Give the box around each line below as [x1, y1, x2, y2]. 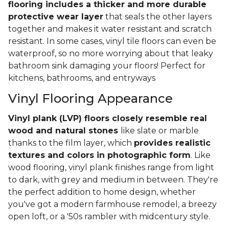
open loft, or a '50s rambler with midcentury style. [8, 212, 210, 222]
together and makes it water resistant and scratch [8, 24, 212, 34]
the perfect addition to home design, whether [8, 187, 196, 197]
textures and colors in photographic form [8, 150, 191, 161]
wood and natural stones [8, 126, 121, 136]
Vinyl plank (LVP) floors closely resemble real [8, 113, 207, 124]
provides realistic [134, 138, 211, 148]
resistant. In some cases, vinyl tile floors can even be [8, 36, 216, 47]
